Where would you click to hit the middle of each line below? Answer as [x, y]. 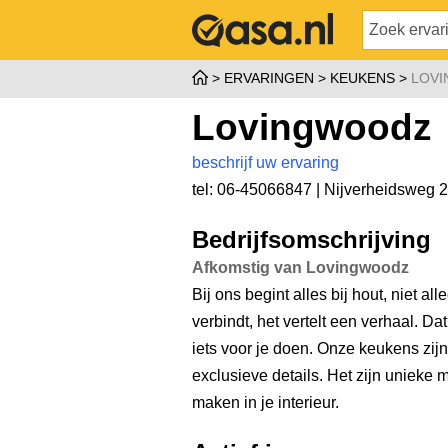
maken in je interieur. [265, 402]
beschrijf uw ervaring [265, 162]
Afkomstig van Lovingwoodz [300, 267]
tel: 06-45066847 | [258, 189]
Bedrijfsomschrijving [311, 240]
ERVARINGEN [269, 78]
